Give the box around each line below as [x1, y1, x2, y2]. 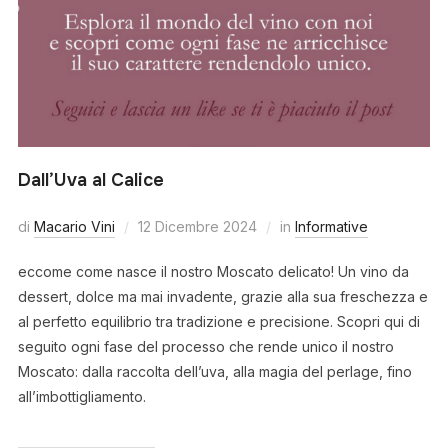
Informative [294, 218, 368, 236]
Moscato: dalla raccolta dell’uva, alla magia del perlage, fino [17, 363, 412, 381]
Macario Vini [33, 218, 115, 236]
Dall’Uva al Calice [17, 169, 164, 192]
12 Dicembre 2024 [137, 218, 257, 236]
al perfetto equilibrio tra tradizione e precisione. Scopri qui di [17, 313, 420, 331]
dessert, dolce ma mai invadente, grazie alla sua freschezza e [17, 288, 428, 306]
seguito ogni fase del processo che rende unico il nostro [17, 338, 394, 356]
